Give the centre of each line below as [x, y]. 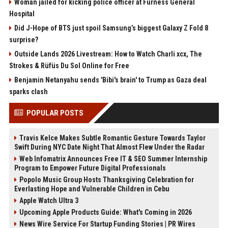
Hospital [22, 14]
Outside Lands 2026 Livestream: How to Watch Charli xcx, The [108, 54]
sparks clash [28, 92]
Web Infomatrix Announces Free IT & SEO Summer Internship [113, 159]
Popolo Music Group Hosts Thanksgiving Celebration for [106, 180]
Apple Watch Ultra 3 [49, 201]
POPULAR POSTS [55, 113]
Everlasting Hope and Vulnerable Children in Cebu [92, 189]
